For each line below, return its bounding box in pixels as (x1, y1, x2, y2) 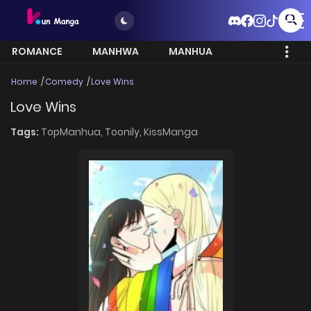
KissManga (144, 124, 198, 139)
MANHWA (92, 44, 139, 59)
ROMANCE (12, 44, 62, 59)
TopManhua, (41, 124, 105, 139)
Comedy (45, 76, 83, 88)
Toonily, (105, 124, 144, 139)
